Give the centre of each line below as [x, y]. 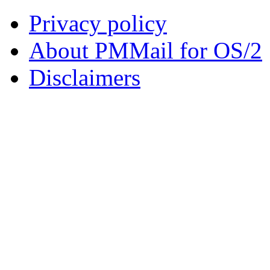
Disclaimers [85, 77]
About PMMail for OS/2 [146, 50]
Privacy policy [98, 23]
